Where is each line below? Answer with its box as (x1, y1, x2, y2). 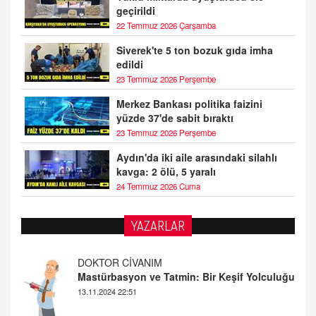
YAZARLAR (131, 218, 185, 233)
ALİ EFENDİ (78, 255, 131, 269)
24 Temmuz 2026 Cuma (116, 181, 200, 192)
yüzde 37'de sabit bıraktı (116, 111, 233, 125)
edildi (116, 57, 143, 71)
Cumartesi (78, 284, 126, 298)
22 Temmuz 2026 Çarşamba (116, 20, 216, 31)
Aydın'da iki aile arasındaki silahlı (116, 150, 277, 164)
